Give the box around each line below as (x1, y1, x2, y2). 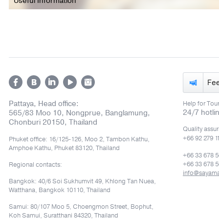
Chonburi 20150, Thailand (9, 117, 97, 127)
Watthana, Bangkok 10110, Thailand (9, 186, 110, 195)
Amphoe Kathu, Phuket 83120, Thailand (9, 144, 120, 153)
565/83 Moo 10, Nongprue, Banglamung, (9, 108, 150, 118)
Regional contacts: (9, 160, 62, 169)
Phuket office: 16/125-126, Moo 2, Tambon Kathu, (9, 135, 150, 144)
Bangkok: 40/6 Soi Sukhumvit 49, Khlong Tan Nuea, (9, 177, 156, 186)
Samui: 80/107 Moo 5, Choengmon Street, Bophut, (9, 202, 153, 211)
